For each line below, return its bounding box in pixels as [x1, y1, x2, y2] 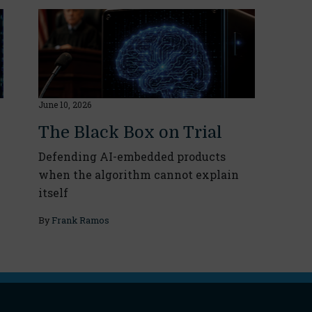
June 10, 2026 [38, 98, 91, 110]
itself [38, 185, 68, 200]
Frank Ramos [51, 214, 109, 226]
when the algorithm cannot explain [38, 166, 239, 182]
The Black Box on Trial [38, 122, 222, 142]
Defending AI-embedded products [38, 148, 226, 164]
